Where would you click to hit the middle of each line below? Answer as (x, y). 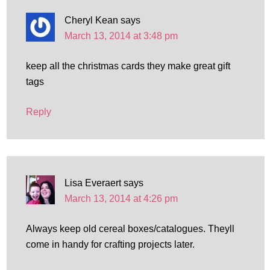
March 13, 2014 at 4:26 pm (121, 199)
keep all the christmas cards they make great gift (128, 66)
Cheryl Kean (91, 20)
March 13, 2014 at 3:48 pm (121, 36)
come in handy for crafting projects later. (110, 244)
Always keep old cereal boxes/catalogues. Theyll (130, 229)
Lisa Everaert (93, 183)
